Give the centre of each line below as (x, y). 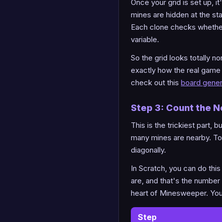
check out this (156, 82)
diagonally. (148, 150)
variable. (145, 39)
